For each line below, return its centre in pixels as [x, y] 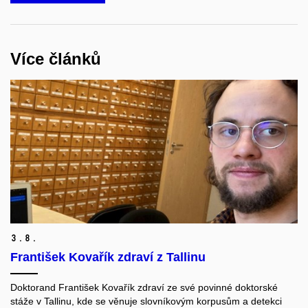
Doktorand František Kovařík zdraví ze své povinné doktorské [144, 287]
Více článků [56, 58]
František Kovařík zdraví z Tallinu [108, 257]
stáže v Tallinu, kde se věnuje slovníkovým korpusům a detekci [146, 301]
